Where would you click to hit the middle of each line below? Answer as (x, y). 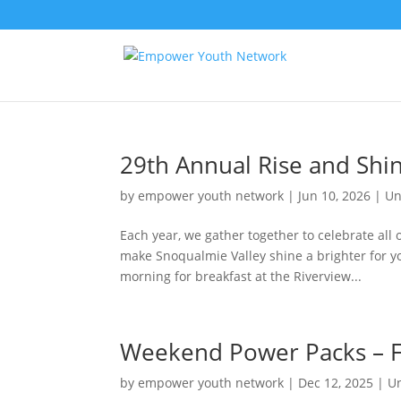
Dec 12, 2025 (336, 382)
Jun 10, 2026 (335, 195)
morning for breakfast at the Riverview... (241, 276)
